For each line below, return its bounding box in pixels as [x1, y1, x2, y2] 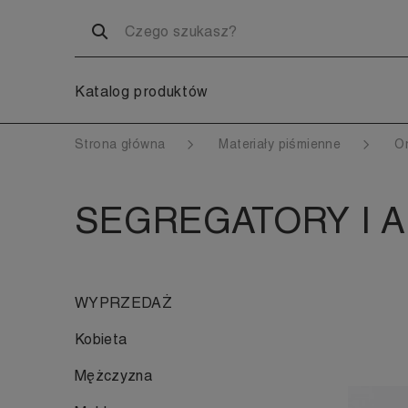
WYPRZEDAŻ [75, 294, 172, 311]
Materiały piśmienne [219, 137, 345, 151]
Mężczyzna [75, 367, 152, 384]
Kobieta [75, 331, 127, 348]
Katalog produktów [75, 83, 209, 100]
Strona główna [75, 137, 169, 151]
